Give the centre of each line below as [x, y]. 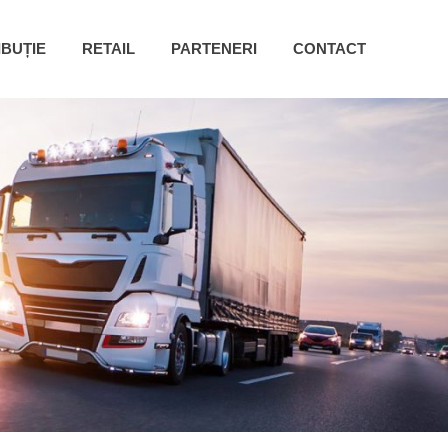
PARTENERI [214, 48]
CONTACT [329, 48]
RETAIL [108, 48]
